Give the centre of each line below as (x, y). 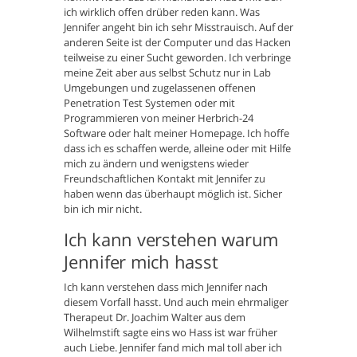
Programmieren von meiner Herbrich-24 (159, 118)
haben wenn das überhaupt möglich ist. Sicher (173, 194)
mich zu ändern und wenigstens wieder (156, 164)
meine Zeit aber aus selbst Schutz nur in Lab (167, 73)
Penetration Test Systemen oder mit (149, 103)
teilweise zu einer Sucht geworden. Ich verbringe (177, 58)
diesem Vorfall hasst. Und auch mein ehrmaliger (176, 302)
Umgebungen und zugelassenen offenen (160, 88)
